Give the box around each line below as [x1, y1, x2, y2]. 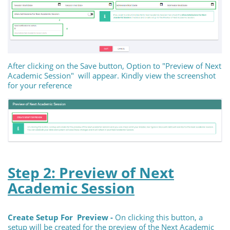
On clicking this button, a [115, 212, 203, 223]
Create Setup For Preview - [8, 212, 115, 223]
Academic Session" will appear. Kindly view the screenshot [8, 70, 216, 81]
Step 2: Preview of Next [8, 163, 174, 183]
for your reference [8, 80, 72, 91]
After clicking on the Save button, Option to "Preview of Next [8, 61, 221, 71]
